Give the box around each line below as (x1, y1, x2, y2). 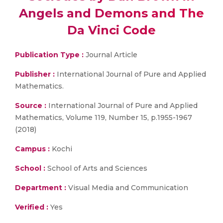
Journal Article (84, 50, 137, 59)
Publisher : (15, 70, 57, 79)
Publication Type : (15, 50, 84, 59)
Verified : (15, 203, 48, 212)
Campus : (15, 144, 50, 153)
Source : (15, 101, 46, 110)
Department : (15, 183, 66, 192)
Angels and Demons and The (19, 6, 204, 20)
